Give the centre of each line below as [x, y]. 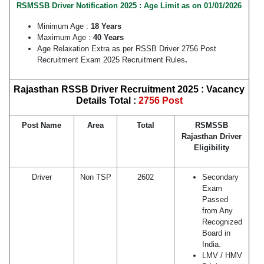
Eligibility [212, 148]
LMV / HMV [222, 256]
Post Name [42, 126]
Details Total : [107, 101]
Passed [215, 200]
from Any [217, 211]
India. [212, 245]
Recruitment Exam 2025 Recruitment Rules [111, 60]
